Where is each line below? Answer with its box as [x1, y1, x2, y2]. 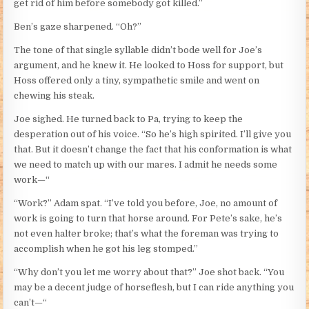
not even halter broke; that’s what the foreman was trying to [14, 228, 279, 239]
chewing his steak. [14, 90, 95, 101]
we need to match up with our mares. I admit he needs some [14, 159, 278, 170]
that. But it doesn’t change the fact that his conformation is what [14, 144, 292, 155]
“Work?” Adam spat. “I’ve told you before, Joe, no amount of [14, 198, 278, 209]
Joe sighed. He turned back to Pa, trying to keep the [14, 114, 243, 125]
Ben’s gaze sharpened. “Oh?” [14, 21, 142, 32]
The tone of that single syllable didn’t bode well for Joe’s [14, 45, 263, 56]
